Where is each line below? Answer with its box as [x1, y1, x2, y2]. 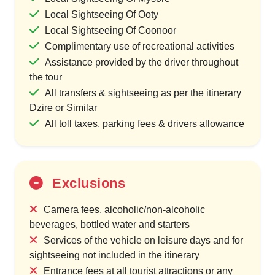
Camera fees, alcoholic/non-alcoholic [44, 204, 205, 215]
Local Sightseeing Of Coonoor [45, 25, 176, 36]
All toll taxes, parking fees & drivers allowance [45, 118, 244, 129]
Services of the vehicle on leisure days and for [44, 234, 243, 246]
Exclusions [48, 175, 125, 191]
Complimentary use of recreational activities [45, 41, 234, 52]
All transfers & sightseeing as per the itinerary [45, 87, 241, 98]
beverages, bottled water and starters [29, 219, 190, 230]
